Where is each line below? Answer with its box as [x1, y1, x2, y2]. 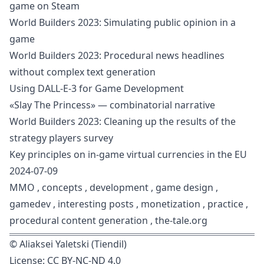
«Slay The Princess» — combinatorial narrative [9, 98, 215, 111]
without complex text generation [9, 65, 156, 78]
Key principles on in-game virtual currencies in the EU [9, 148, 247, 161]
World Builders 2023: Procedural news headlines [9, 49, 225, 62]
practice [207, 197, 243, 210]
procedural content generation [9, 214, 148, 227]
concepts [42, 181, 82, 194]
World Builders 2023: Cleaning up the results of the [9, 115, 236, 128]
